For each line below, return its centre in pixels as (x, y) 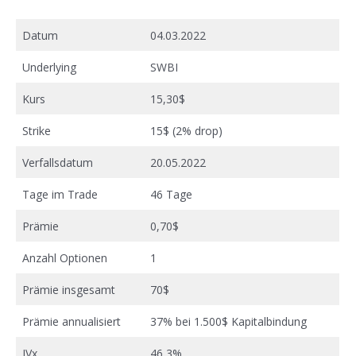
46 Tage (171, 194)
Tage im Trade (60, 194)
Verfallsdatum (58, 162)
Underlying (49, 67)
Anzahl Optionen (65, 257)
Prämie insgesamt (69, 289)
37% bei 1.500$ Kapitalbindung (228, 321)
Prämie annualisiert (72, 321)
